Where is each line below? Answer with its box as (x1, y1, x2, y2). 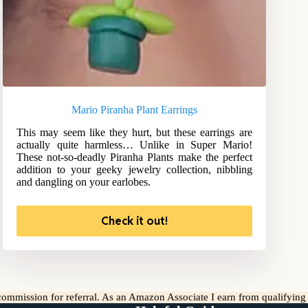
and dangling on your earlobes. (16, 176, 151, 188)
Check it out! (100, 214, 168, 229)
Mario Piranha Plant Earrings (71, 104, 197, 116)
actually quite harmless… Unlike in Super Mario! (16, 139, 252, 151)
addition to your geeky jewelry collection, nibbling (16, 164, 252, 176)
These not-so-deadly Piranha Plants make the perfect (16, 151, 252, 164)
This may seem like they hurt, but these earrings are (16, 126, 252, 139)
